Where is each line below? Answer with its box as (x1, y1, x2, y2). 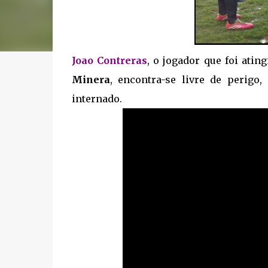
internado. (71, 93, 122, 105)
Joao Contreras (71, 54, 147, 67)
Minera (71, 74, 110, 86)
